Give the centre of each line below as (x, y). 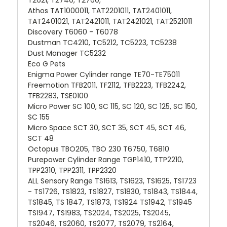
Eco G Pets (47, 64)
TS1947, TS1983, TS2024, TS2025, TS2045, (99, 213)
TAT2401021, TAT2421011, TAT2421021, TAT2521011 (110, 21)
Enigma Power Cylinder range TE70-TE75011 (104, 74)
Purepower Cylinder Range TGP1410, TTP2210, (106, 159)
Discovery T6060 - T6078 (73, 32)
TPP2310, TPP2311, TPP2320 (72, 170)
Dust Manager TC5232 (67, 53)
